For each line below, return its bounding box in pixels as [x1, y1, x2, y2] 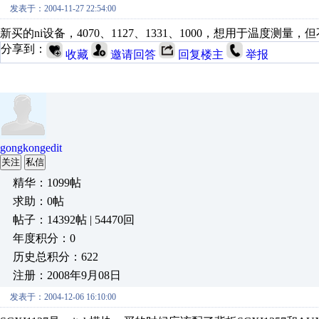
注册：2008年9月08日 [13, 269, 121, 281]
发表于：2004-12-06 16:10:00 [10, 292, 116, 302]
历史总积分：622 [13, 251, 98, 263]
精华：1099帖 [13, 177, 81, 189]
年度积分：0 [13, 232, 75, 244]
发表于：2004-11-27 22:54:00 [10, 4, 116, 14]
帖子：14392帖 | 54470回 [13, 214, 135, 226]
